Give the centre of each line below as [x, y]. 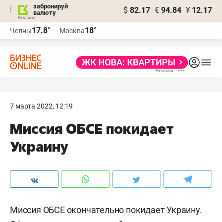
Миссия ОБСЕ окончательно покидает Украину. [106, 210]
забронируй [51, 6]
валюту [45, 13]
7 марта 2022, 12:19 [41, 106]
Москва [72, 31]
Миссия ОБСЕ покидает [92, 129]
